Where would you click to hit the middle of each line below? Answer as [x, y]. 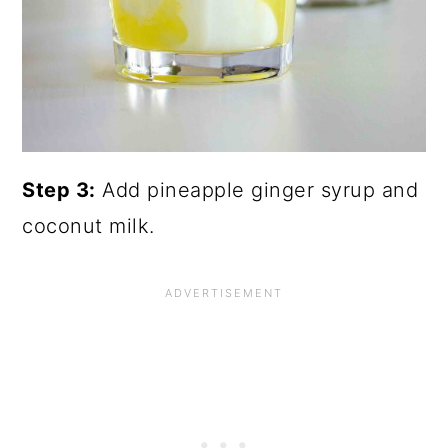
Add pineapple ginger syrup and [257, 190]
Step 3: [59, 190]
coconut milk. [88, 226]
